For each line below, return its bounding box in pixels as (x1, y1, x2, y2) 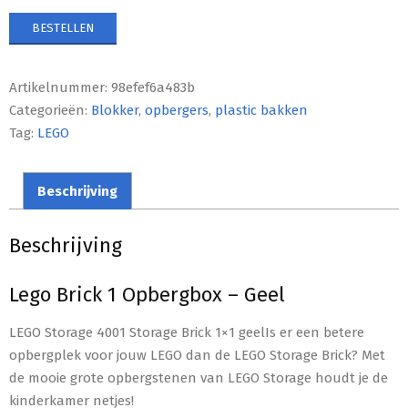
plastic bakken (215, 102, 308, 118)
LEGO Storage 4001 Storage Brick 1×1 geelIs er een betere (9, 324, 364, 341)
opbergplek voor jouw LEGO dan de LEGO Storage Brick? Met (9, 347, 385, 363)
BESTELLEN (32, 21, 94, 35)
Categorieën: (9, 102, 91, 118)
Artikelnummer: (9, 79, 111, 96)
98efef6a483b (111, 79, 195, 96)
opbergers (145, 102, 209, 118)
